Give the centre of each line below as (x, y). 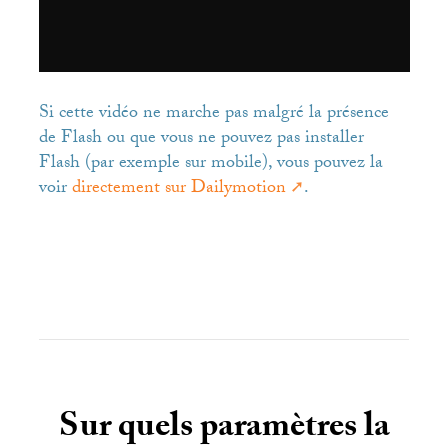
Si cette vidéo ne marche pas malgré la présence (213, 115)
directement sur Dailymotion (178, 190)
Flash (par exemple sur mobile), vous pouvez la (210, 165)
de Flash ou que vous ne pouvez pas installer (201, 140)
